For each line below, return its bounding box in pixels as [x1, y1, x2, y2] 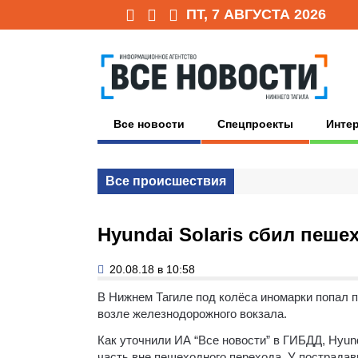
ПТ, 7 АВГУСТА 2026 [186, 6, 326, 22]
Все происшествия [105, 173, 226, 188]
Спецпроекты [217, 117, 293, 130]
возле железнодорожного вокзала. [97, 306, 287, 320]
